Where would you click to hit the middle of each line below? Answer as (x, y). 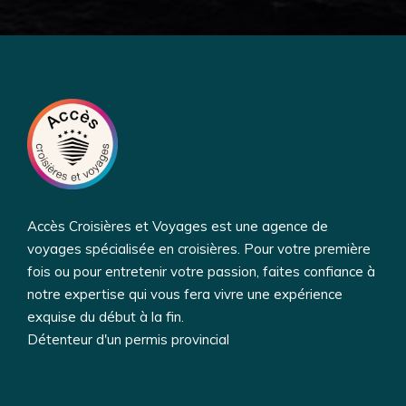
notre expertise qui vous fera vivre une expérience (185, 294)
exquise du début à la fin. (106, 316)
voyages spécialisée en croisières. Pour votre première (199, 248)
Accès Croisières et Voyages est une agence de (178, 226)
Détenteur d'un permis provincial (128, 339)
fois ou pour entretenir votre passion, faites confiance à (201, 271)
